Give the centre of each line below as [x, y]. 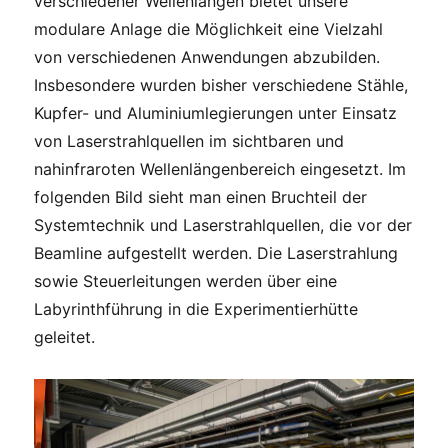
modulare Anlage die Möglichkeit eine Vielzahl [209, 29]
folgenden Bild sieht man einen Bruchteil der [201, 197]
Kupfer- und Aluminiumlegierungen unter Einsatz [216, 113]
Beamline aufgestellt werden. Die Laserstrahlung [216, 253]
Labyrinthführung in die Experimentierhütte [196, 309]
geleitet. [65, 337]
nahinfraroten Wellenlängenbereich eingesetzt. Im [220, 169]
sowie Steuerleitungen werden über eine [186, 281]
